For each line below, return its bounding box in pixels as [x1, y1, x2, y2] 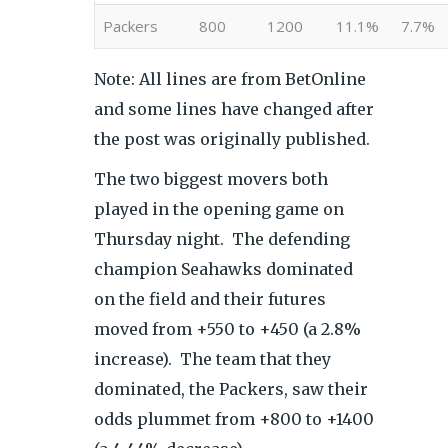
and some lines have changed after [94, 99, 374, 119]
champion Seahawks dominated [94, 259, 353, 279]
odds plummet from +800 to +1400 [94, 409, 374, 429]
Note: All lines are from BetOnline [94, 69, 366, 89]
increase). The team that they [94, 349, 331, 369]
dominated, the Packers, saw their [94, 379, 368, 399]
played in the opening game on [94, 199, 344, 219]
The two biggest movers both [94, 169, 328, 189]
